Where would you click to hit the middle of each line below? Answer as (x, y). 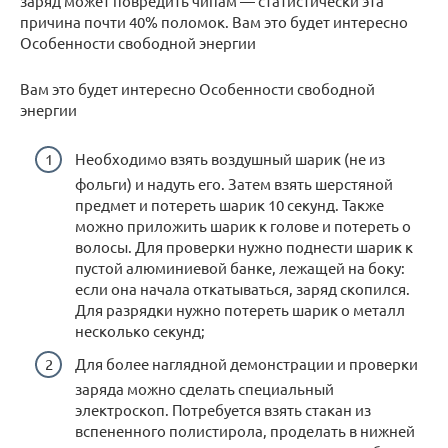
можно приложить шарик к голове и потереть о (243, 225)
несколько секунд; (140, 330)
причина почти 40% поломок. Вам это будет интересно (214, 21)
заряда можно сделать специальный (204, 388)
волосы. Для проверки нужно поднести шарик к (244, 246)
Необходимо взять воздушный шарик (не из (230, 158)
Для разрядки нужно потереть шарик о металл (240, 309)
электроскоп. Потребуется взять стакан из (223, 409)
